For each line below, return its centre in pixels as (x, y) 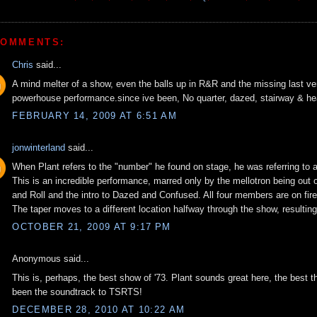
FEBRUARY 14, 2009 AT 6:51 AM (94, 116)
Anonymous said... (51, 259)
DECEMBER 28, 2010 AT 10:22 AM (99, 310)
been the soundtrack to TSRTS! (77, 292)
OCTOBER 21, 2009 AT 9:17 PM (92, 227)
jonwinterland (39, 148)
